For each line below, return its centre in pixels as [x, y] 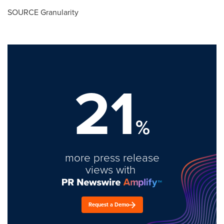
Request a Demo [109, 204]
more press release [112, 157]
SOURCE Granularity [43, 12]
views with [112, 169]
